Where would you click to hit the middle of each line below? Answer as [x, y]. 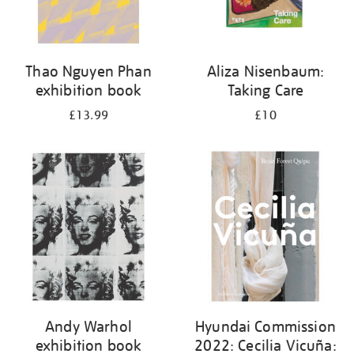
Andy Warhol [88, 326]
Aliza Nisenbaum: [265, 71]
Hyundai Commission [265, 326]
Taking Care [265, 90]
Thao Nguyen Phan [88, 71]
